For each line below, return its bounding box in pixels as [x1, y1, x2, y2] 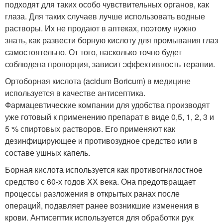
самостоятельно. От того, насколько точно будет [5, 46, 182, 58]
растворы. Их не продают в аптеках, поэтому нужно [5, 22, 196, 34]
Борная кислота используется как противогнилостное [5, 164, 203, 175]
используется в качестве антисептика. [5, 87, 145, 99]
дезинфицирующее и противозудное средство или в [5, 135, 198, 146]
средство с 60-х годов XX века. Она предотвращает [5, 176, 196, 187]
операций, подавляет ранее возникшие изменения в [5, 200, 199, 211]
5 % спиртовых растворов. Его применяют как [5, 123, 175, 134]
